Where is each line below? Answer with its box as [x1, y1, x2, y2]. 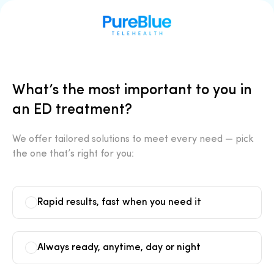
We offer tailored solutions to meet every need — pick [12, 135, 254, 144]
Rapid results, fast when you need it [37, 198, 201, 207]
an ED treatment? [12, 103, 132, 117]
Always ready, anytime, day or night [37, 243, 201, 253]
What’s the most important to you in [12, 83, 252, 98]
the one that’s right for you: [12, 149, 134, 159]
